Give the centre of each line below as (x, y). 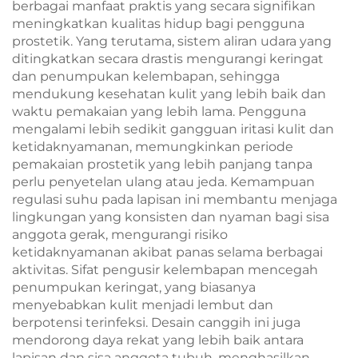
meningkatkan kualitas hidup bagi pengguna (158, 24)
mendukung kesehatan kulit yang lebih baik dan (169, 94)
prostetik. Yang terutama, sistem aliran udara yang (172, 41)
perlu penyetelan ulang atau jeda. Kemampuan (163, 182)
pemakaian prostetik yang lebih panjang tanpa (162, 164)
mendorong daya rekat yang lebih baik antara (158, 340)
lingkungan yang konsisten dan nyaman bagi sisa (171, 217)
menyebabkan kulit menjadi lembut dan (143, 305)
